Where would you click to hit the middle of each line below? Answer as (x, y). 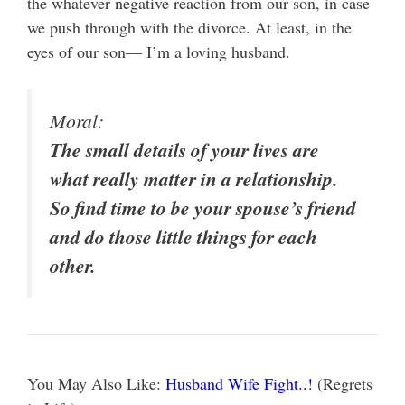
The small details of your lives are (184, 151)
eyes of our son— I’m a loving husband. (159, 52)
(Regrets (343, 384)
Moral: (77, 121)
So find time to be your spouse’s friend (203, 208)
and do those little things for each (184, 237)
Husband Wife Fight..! (239, 384)
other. (72, 266)
